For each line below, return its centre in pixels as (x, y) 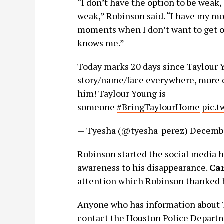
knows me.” (101, 43)
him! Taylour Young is (121, 93)
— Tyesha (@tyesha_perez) (133, 130)
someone (97, 107)
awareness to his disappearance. (143, 167)
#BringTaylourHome (158, 107)
